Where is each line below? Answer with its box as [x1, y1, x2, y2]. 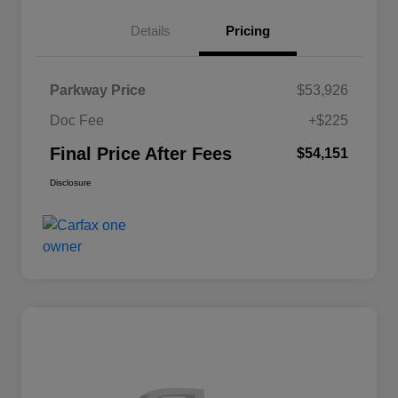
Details [130, 22, 171, 38]
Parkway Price [50, 82, 146, 98]
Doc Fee [50, 112, 104, 128]
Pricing [226, 22, 270, 38]
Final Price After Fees [50, 143, 232, 163]
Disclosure [50, 177, 92, 187]
